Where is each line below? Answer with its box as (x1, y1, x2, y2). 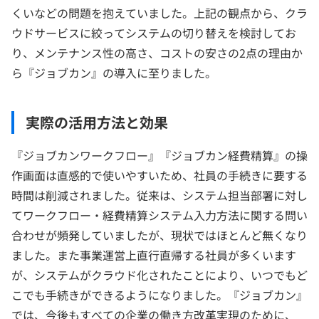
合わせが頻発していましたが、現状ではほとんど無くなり (11, 226, 308, 244)
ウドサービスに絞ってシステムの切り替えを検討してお (11, 24, 296, 42)
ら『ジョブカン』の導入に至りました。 (11, 64, 216, 82)
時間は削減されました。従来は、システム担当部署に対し (11, 187, 308, 204)
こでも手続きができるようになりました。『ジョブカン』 (11, 286, 308, 304)
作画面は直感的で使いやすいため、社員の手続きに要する (11, 167, 308, 184)
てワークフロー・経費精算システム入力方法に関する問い (11, 206, 308, 224)
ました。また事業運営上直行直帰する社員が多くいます (11, 246, 296, 264)
